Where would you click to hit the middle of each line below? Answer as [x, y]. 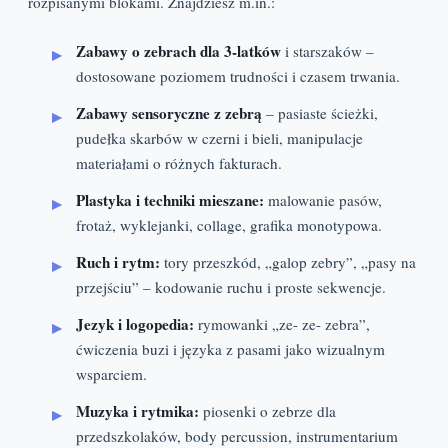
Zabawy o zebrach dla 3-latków [178, 51]
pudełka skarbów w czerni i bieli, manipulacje [219, 138]
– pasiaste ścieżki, [320, 113]
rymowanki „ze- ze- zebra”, [282, 324]
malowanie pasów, [323, 200]
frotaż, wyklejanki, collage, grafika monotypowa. [229, 225]
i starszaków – [327, 51]
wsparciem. [111, 374]
